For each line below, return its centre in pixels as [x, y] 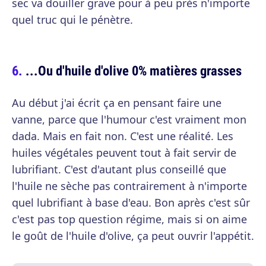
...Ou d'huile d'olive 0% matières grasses [134, 71]
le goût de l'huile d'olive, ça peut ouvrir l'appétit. [133, 236]
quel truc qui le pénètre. [72, 20]
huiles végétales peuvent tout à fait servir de [124, 153]
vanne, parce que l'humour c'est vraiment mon [129, 120]
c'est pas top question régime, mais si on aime [129, 219]
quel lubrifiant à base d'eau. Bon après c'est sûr [131, 203]
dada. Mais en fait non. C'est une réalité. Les [123, 136]
